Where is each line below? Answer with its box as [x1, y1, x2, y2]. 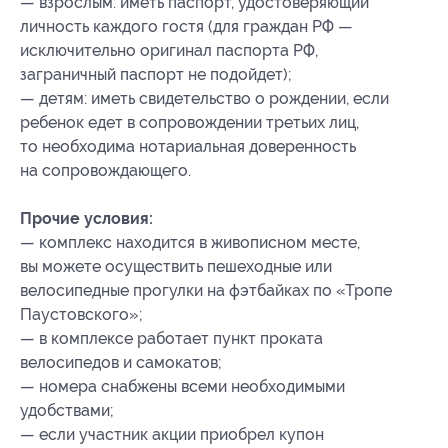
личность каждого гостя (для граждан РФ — [20, 17, 353, 36]
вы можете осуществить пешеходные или [20, 257, 332, 276]
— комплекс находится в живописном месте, [20, 233, 360, 252]
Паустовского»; [20, 305, 143, 324]
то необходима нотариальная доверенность [20, 137, 356, 156]
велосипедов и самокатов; [20, 353, 222, 372]
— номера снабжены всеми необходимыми [20, 377, 345, 396]
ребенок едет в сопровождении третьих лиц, [20, 113, 359, 132]
